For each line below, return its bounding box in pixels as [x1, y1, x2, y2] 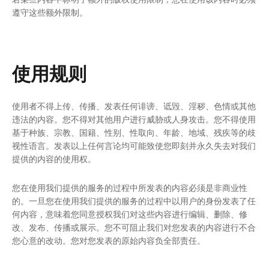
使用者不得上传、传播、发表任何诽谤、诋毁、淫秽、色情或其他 [12, 100, 256, 112]
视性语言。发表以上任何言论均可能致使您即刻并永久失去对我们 [12, 140, 256, 152]
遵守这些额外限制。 [12, 7, 88, 19]
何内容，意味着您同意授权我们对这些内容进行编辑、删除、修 [12, 208, 247, 220]
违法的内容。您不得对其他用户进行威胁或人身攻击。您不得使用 [12, 113, 256, 125]
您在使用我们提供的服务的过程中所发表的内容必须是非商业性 [12, 181, 247, 193]
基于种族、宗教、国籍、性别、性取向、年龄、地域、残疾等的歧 [12, 127, 256, 139]
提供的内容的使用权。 [12, 153, 96, 165]
